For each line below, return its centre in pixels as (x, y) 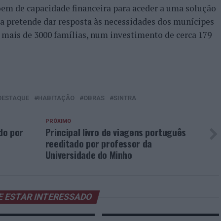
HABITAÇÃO (56, 98)
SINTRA (125, 98)
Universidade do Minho (89, 155)
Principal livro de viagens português (115, 132)
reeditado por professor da (98, 143)
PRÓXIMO (58, 121)
